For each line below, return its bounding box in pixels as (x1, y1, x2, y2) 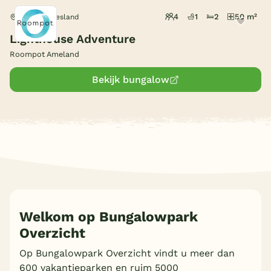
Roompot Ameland (10, 50, 79, 59)
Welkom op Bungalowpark (19, 209, 198, 226)
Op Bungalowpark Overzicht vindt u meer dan (19, 247, 235, 260)
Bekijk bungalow (92, 74, 169, 86)
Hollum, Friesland (17, 12, 79, 21)
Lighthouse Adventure (10, 32, 135, 47)
